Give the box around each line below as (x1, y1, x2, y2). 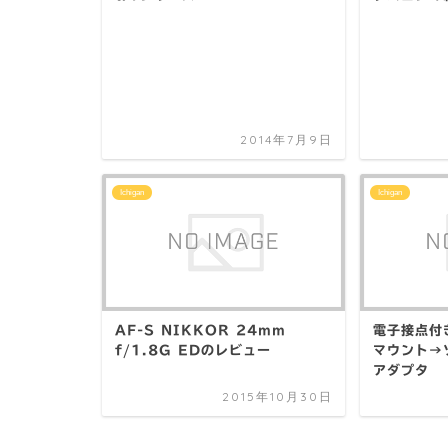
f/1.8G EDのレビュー (115, 344, 271, 357)
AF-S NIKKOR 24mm (115, 324, 286, 337)
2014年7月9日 (239, 132, 333, 148)
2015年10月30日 (221, 389, 333, 404)
